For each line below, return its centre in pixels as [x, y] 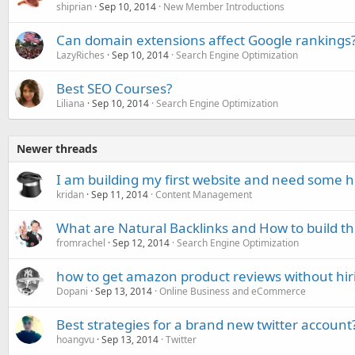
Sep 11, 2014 [120, 194]
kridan [70, 194]
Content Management [204, 194]
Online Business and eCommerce [233, 291]
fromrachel [81, 242]
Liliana [71, 103]
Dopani [72, 291]
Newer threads [57, 148]
